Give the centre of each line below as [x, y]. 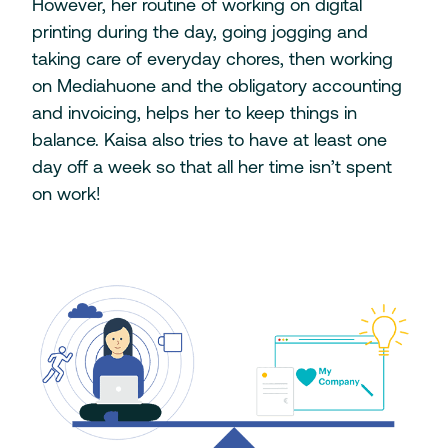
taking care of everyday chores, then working [212, 59]
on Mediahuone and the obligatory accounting [216, 86]
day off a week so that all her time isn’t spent [211, 167]
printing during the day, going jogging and [199, 32]
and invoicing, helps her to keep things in [194, 113]
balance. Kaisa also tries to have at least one [209, 140]
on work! [66, 194]
